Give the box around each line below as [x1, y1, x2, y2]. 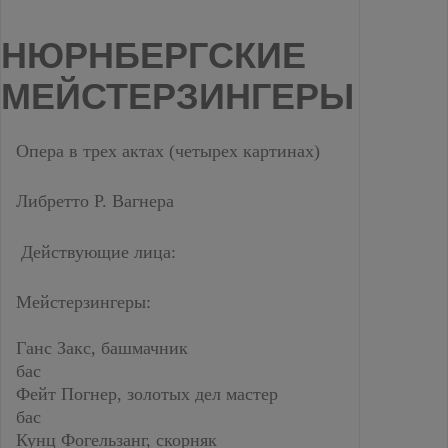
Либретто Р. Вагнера [16, 191, 174, 211]
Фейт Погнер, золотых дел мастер [16, 384, 278, 404]
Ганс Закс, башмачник [16, 338, 188, 358]
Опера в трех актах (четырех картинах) [16, 140, 320, 161]
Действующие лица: [16, 241, 176, 262]
